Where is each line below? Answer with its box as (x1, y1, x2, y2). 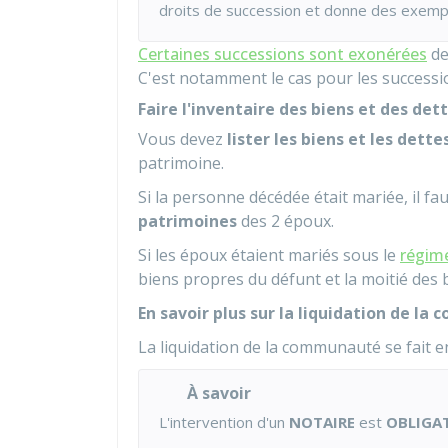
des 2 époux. (237, 210, 334, 232)
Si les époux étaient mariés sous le (138, 244, 400, 266)
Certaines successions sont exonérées (138, 43, 427, 65)
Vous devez (138, 128, 227, 150)
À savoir (187, 382, 251, 404)
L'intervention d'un (159, 412, 289, 432)
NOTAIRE (289, 412, 355, 432)
